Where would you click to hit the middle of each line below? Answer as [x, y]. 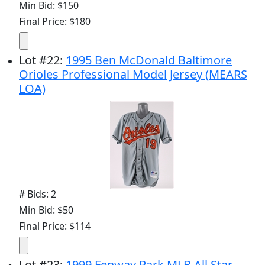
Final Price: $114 [55, 226]
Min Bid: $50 [46, 210]
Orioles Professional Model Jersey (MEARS [133, 74]
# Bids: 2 [38, 194]
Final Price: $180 [55, 21]
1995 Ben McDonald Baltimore [149, 60]
